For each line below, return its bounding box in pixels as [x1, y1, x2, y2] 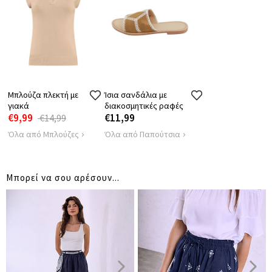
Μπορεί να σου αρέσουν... [6, 171, 120, 183]
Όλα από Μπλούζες [8, 128, 79, 140]
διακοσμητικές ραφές [104, 100, 183, 111]
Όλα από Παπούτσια [104, 128, 180, 140]
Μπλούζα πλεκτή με [8, 89, 78, 100]
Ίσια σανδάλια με [104, 89, 167, 100]
